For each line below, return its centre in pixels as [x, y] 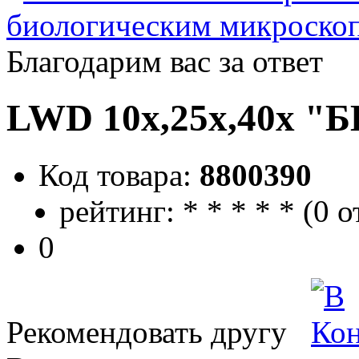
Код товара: [119, 175]
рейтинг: [117, 211]
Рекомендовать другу [147, 332]
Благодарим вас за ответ [165, 61]
